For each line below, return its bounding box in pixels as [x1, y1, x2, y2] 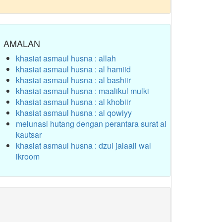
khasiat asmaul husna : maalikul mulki [16, 85, 149, 97]
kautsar [16, 129, 42, 140]
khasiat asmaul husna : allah [16, 53, 116, 64]
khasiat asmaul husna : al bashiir [16, 74, 131, 86]
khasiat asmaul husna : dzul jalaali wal [16, 140, 151, 151]
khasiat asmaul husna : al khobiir [16, 96, 131, 108]
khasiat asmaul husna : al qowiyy [16, 107, 132, 118]
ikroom [16, 151, 40, 162]
